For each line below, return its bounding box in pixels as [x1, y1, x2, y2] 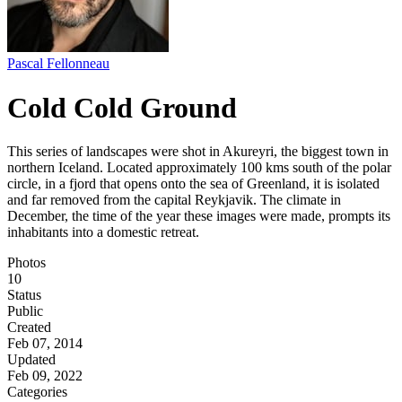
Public [7, 303, 43, 319]
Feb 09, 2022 [7, 368, 83, 384]
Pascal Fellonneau [7, 56, 109, 72]
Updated [7, 352, 56, 368]
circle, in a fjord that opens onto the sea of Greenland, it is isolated [7, 176, 380, 192]
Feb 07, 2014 [7, 336, 83, 352]
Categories [7, 384, 67, 400]
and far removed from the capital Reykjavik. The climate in [7, 192, 341, 208]
